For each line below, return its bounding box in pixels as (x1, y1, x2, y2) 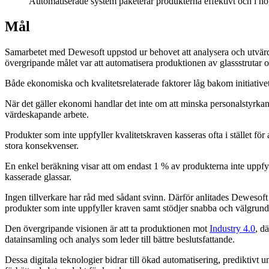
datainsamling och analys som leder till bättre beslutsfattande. (5, 234, 235, 245)
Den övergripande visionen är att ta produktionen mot (5, 223, 210, 234)
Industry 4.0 (210, 223, 255, 234)
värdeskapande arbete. (5, 109, 89, 120)
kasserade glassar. (5, 172, 71, 183)
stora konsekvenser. (5, 141, 79, 151)
